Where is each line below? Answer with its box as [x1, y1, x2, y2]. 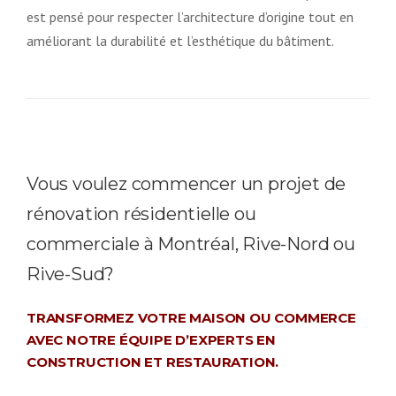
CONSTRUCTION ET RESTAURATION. [27, 353, 279, 370]
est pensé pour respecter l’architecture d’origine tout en [27, 7, 354, 26]
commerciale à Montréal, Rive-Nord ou [27, 232, 355, 255]
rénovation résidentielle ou [27, 202, 256, 225]
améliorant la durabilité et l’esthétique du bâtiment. [27, 31, 334, 49]
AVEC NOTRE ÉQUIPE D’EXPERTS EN [27, 331, 276, 348]
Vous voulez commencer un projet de [27, 172, 346, 194]
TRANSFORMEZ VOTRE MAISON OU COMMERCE [27, 308, 356, 326]
